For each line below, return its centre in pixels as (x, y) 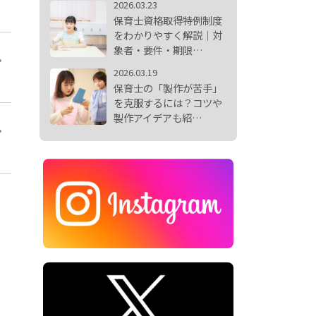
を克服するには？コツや (168, 102)
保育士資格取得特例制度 (168, 20)
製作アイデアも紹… (158, 117)
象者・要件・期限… (158, 49)
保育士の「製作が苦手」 (168, 87)
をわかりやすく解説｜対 (168, 35)
